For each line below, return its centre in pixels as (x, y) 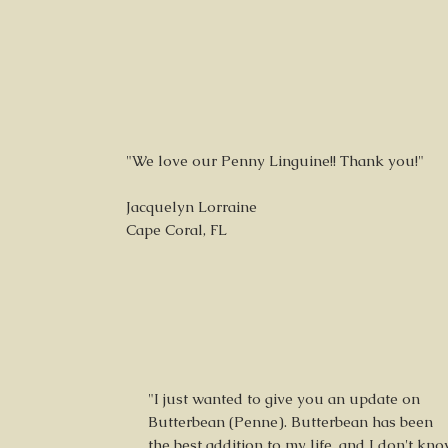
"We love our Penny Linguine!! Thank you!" (275, 160)
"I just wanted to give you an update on (284, 398)
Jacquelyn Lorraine (191, 206)
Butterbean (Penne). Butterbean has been (290, 421)
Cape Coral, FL (176, 229)
